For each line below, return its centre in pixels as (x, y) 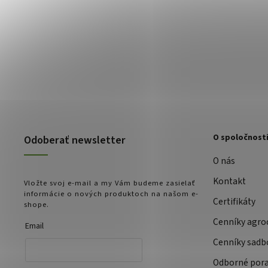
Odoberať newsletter (75, 140)
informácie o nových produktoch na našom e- (111, 194)
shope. (36, 205)
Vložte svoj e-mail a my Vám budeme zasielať (109, 183)
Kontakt (229, 182)
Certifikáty (234, 202)
